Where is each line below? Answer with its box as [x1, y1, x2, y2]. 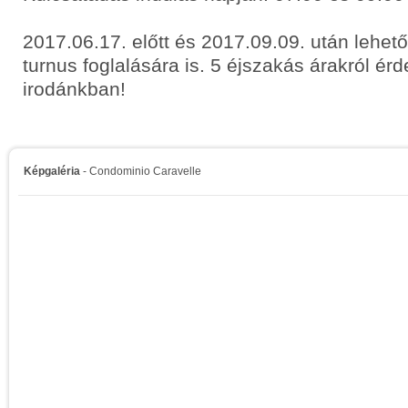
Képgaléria [24, 165, 80, 178]
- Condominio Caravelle [80, 165, 201, 178]
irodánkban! [23, 78, 126, 99]
